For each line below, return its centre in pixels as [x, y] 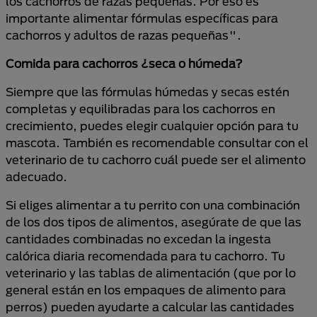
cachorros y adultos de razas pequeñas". [123, 35]
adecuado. [36, 177]
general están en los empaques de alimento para [146, 290]
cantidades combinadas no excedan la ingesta [138, 239]
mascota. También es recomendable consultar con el [157, 143]
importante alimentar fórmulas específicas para [142, 18]
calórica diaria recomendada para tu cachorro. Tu [145, 256]
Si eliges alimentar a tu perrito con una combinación [153, 205]
